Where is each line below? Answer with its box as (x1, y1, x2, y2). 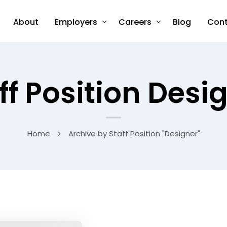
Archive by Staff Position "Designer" (68, 128, 200, 139)
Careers (119, 16, 152, 28)
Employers (55, 16, 97, 28)
